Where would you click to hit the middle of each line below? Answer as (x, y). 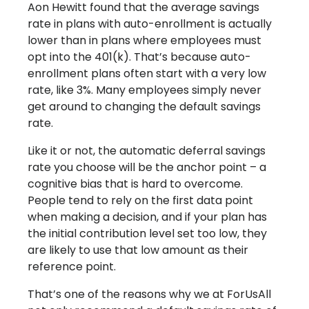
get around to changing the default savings (144, 107)
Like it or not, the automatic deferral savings (147, 151)
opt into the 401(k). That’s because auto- (139, 57)
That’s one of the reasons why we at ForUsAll (149, 295)
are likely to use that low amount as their (138, 250)
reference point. (72, 267)
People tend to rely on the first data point (140, 201)
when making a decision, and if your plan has (147, 217)
